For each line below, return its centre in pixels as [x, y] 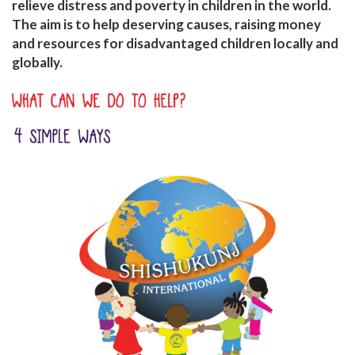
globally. [37, 62]
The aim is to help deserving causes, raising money [166, 24]
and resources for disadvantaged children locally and [175, 43]
